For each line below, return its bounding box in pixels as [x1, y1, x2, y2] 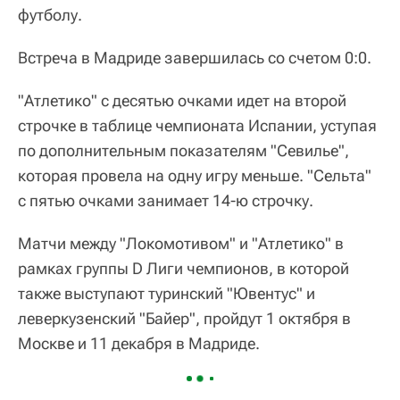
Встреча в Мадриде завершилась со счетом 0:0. [18, 48, 371, 68]
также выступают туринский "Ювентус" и [18, 284, 315, 304]
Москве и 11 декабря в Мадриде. [18, 334, 260, 354]
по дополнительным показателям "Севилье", [18, 141, 349, 161]
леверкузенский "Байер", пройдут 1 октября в [18, 309, 351, 329]
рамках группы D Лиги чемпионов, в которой [18, 259, 349, 279]
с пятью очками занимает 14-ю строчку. [18, 191, 313, 211]
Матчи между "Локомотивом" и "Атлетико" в [18, 234, 344, 254]
